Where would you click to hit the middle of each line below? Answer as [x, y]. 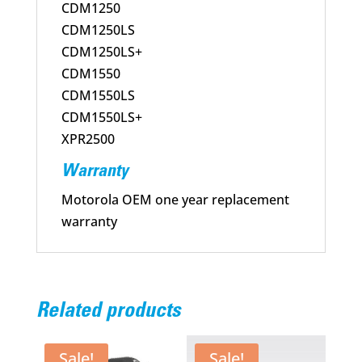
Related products [108, 311]
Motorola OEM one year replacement [175, 199]
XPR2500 [88, 139]
